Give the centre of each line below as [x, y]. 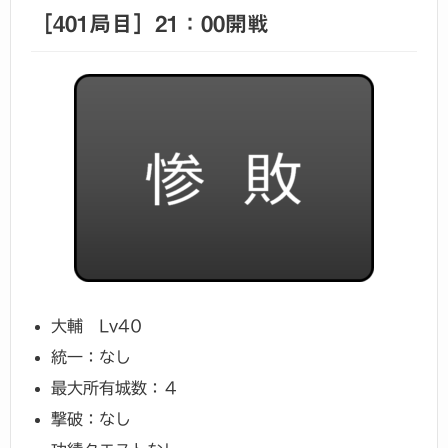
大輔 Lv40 [96, 325]
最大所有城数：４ [115, 387]
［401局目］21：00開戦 [150, 24]
